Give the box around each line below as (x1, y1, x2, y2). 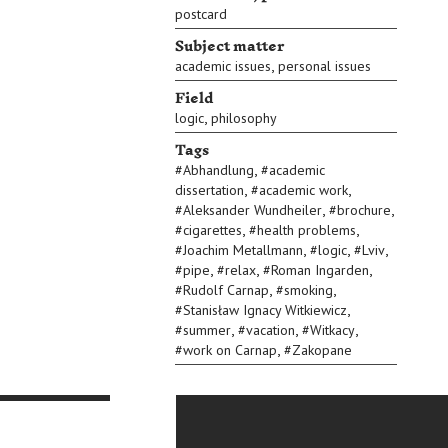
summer (183, 321, 231, 339)
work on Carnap (183, 341, 277, 359)
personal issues (278, 57, 371, 75)
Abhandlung (183, 161, 254, 179)
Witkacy (310, 321, 355, 339)
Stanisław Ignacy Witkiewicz (183, 301, 347, 319)
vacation (246, 321, 295, 339)
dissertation (175, 181, 244, 199)
